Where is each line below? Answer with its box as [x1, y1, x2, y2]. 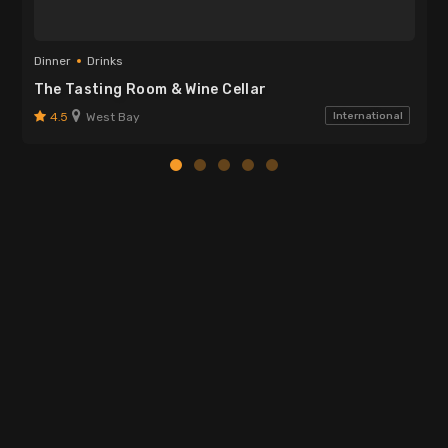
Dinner [33, 53, 71, 68]
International [332, 109, 403, 122]
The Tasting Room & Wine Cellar [33, 80, 267, 98]
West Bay [82, 109, 140, 124]
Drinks [86, 53, 123, 68]
